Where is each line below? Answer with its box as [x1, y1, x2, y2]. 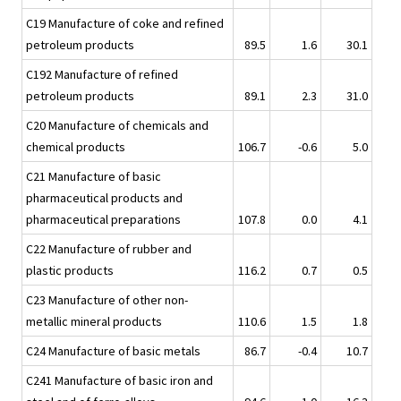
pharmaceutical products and [26, 190, 183, 207]
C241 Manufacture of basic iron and [26, 372, 213, 389]
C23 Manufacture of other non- [26, 292, 188, 309]
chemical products [26, 139, 125, 156]
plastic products [26, 262, 114, 279]
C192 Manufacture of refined [26, 66, 178, 83]
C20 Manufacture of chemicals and [26, 117, 209, 134]
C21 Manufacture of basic [26, 168, 161, 185]
